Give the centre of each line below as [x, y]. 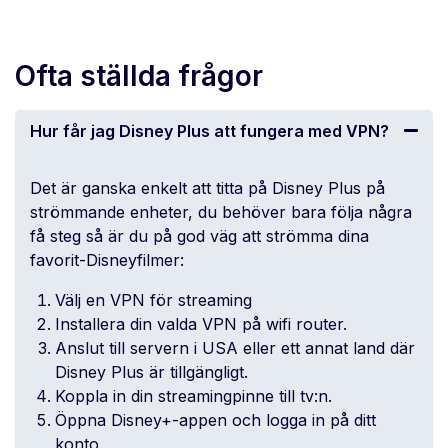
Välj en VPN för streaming [153, 299]
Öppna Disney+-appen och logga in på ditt [215, 419]
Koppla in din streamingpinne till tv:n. [193, 395]
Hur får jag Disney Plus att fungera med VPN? [209, 130]
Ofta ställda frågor [139, 75]
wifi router [304, 323]
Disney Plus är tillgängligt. [151, 371]
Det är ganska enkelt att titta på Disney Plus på [207, 187]
